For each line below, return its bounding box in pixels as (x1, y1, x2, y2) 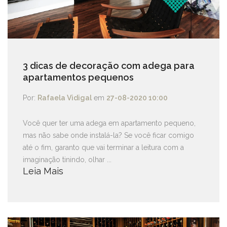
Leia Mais (23, 166, 63, 176)
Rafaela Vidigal (37, 94, 92, 102)
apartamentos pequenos (23, 72, 134, 83)
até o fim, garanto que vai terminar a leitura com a (23, 143, 184, 152)
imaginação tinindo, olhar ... (23, 156, 111, 164)
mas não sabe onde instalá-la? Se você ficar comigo (23, 131, 194, 139)
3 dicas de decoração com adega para (23, 60, 195, 71)
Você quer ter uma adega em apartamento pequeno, (23, 119, 196, 127)
